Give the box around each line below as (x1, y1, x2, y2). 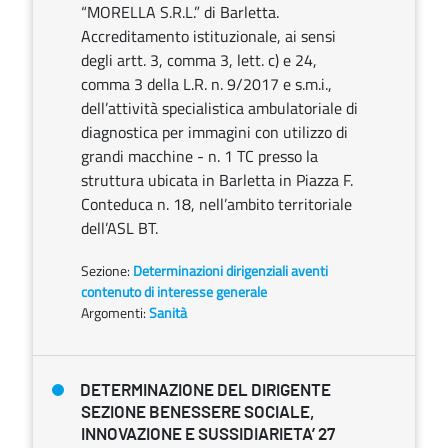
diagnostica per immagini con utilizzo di (81, 120, 348, 144)
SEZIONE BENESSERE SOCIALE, (81, 404, 315, 421)
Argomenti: (81, 302, 146, 323)
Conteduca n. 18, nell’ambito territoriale (81, 192, 352, 216)
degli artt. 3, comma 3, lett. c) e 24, (81, 48, 317, 72)
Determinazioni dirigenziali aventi (133, 260, 328, 281)
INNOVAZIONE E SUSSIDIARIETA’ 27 (81, 426, 335, 443)
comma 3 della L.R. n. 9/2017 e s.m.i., (81, 72, 332, 96)
